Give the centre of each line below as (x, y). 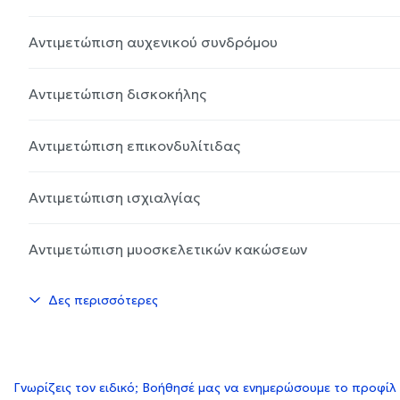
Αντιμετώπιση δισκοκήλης (117, 93)
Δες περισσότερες (103, 300)
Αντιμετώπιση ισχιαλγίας (114, 197)
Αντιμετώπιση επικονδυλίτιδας (134, 145)
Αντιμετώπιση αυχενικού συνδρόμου (153, 42)
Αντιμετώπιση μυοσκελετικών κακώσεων (168, 249)
